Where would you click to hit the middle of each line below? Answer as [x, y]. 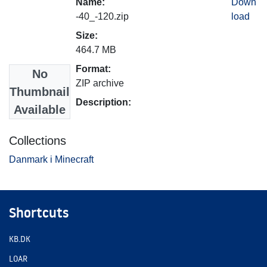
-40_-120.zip [102, 16]
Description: [103, 102]
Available [40, 109]
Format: [93, 69]
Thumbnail [40, 91]
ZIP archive [100, 83]
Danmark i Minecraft [51, 159]
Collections [38, 140]
